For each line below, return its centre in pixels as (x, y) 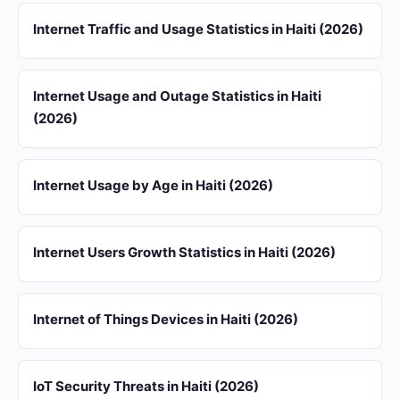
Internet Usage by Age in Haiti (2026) (153, 185)
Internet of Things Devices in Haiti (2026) (166, 319)
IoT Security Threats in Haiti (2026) (146, 386)
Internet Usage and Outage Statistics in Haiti (177, 96)
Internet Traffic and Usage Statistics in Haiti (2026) (198, 29)
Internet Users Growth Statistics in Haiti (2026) (184, 252)
